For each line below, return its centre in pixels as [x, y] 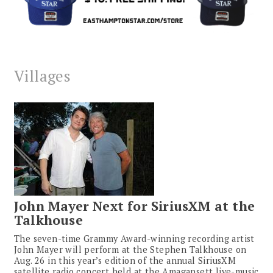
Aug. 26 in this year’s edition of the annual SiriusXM [125, 261]
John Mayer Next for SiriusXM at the [135, 206]
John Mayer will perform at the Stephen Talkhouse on [130, 250]
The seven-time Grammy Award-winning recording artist [134, 239]
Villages [42, 76]
